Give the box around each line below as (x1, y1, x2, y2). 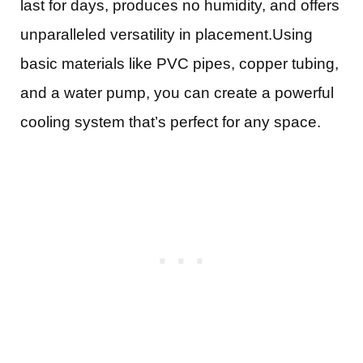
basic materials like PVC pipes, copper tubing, (20, 55, 339, 73)
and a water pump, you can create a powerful (20, 84, 334, 102)
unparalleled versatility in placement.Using (20, 26, 313, 44)
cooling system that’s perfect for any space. (20, 113, 321, 131)
